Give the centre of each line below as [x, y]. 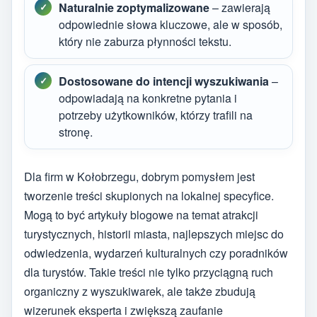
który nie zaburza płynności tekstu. [145, 41]
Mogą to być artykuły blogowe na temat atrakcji [141, 215]
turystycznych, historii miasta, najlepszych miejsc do [154, 234]
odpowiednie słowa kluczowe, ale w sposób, [171, 24]
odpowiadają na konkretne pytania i [148, 98]
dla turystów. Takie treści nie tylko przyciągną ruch [149, 272]
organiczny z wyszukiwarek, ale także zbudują [140, 292]
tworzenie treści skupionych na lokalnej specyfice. [149, 196]
